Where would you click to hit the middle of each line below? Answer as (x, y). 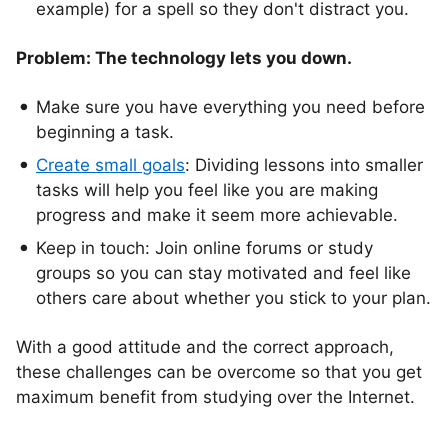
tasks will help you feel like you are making (207, 190)
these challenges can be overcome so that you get (219, 372)
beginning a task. (105, 132)
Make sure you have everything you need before (230, 107)
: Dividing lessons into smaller (304, 165)
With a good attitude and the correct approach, (205, 347)
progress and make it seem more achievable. (217, 215)
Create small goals (110, 165)
